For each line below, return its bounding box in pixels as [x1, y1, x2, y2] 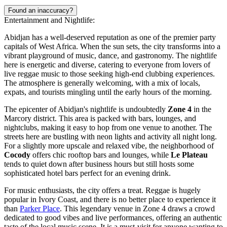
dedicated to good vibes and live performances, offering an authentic [4, 213, 222, 222]
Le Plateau [171, 150, 208, 160]
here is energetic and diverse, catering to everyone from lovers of [4, 60, 210, 69]
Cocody [4, 150, 30, 160]
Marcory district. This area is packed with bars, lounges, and [4, 114, 196, 123]
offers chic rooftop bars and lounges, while [30, 150, 171, 160]
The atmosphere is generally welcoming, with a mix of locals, [4, 79, 200, 88]
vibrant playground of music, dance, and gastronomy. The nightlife [4, 51, 217, 60]
